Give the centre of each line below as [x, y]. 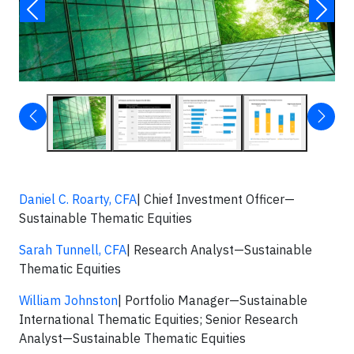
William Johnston [68, 300]
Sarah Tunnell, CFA [73, 249]
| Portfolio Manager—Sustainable [213, 300]
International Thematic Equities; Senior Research [158, 319]
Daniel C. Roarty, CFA [78, 199]
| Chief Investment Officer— [216, 199]
